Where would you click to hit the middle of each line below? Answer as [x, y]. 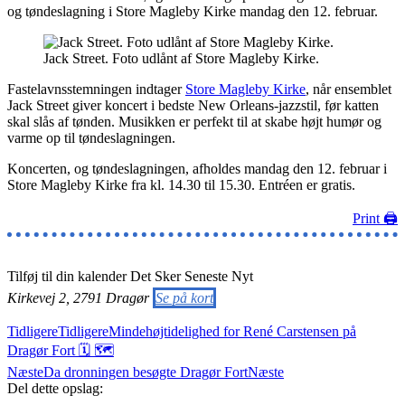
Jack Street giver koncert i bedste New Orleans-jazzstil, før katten [193, 105]
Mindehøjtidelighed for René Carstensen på [232, 331]
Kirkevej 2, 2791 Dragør [80, 297]
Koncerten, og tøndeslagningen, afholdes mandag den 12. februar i [197, 168]
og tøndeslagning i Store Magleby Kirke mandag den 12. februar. [193, 11]
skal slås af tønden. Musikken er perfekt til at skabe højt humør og [194, 121]
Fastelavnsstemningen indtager [96, 89]
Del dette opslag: [55, 388]
